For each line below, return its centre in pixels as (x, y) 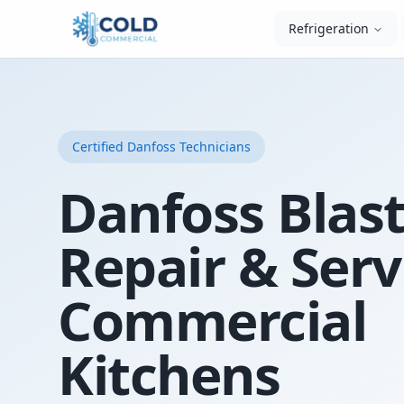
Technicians (213, 147)
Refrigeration (329, 28)
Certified (100, 147)
